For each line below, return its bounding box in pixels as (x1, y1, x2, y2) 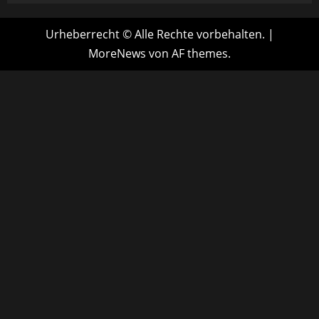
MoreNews (88, 45, 146, 61)
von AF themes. (146, 45, 231, 61)
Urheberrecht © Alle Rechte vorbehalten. (45, 26, 268, 42)
